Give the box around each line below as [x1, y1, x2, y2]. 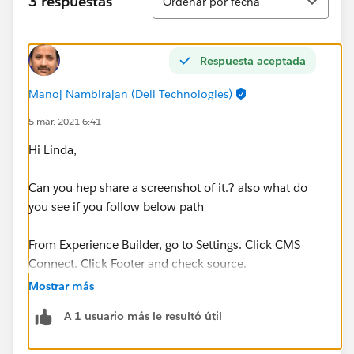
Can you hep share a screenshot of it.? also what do [28, 179, 307, 195]
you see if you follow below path [28, 198, 204, 214]
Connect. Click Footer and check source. [28, 255, 247, 271]
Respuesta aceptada [200, 53, 306, 68]
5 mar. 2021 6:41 [28, 114, 101, 128]
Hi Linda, [28, 141, 77, 157]
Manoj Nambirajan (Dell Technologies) [28, 86, 232, 101]
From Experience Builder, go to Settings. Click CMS [28, 236, 300, 252]
